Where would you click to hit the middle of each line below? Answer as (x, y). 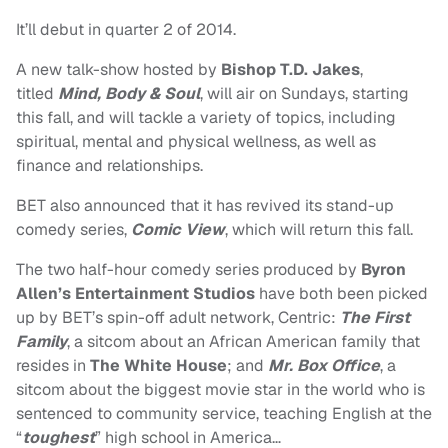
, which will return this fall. (319, 230)
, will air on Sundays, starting (304, 94)
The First (375, 318)
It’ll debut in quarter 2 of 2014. (126, 30)
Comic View (178, 230)
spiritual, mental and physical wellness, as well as (196, 142)
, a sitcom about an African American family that (243, 342)
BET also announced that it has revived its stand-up (205, 206)
